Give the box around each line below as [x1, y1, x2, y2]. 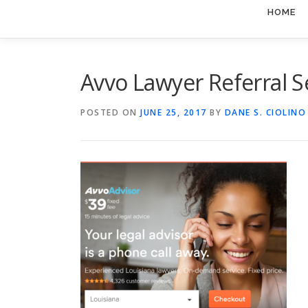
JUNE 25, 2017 [140, 106, 207, 118]
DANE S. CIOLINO [224, 106, 306, 118]
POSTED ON [80, 106, 140, 118]
